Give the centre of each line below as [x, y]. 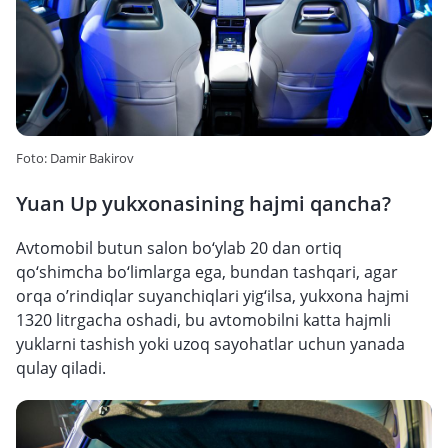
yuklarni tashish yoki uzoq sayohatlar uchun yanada [210, 344]
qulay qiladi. [61, 368]
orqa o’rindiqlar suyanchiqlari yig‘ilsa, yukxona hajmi [212, 296]
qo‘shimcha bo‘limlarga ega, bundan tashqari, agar [207, 272]
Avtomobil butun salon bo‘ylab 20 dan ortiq [179, 248]
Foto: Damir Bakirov [75, 158]
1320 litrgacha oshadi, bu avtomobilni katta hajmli [203, 320]
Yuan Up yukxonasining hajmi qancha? [203, 203]
